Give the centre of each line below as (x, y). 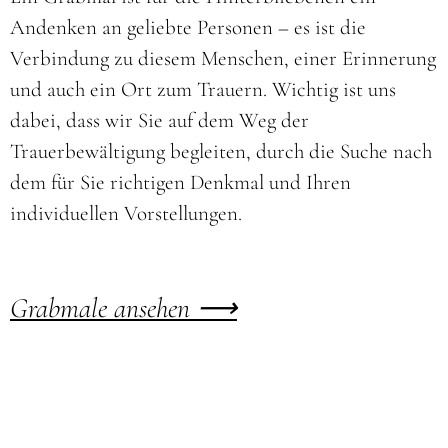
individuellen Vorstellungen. (125, 214)
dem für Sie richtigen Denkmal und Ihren (180, 183)
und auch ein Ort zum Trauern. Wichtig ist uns (202, 90)
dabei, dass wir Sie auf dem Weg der (159, 121)
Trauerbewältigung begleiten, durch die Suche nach (220, 152)
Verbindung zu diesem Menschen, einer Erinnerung (222, 59)
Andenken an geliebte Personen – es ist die (187, 28)
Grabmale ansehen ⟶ (123, 307)
